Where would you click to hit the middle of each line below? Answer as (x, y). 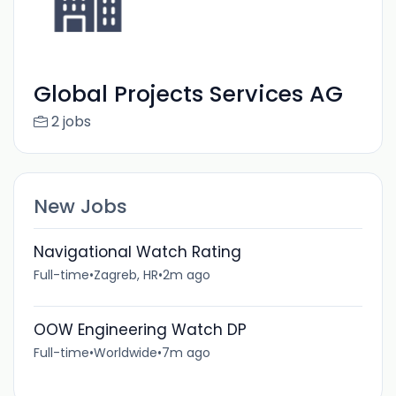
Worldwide (125, 352)
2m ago (186, 274)
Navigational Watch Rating (137, 251)
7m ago (186, 352)
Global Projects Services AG (188, 95)
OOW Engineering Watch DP (140, 329)
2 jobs (71, 122)
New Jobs (80, 206)
